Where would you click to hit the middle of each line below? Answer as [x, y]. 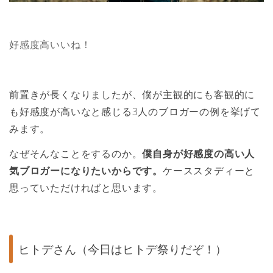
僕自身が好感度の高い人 [199, 153]
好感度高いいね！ [50, 45]
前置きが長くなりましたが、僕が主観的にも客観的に [132, 94]
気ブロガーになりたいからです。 [86, 170]
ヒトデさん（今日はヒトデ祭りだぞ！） [122, 249]
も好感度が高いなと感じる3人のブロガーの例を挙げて [135, 111]
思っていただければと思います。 [86, 187]
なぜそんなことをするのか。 [76, 153]
